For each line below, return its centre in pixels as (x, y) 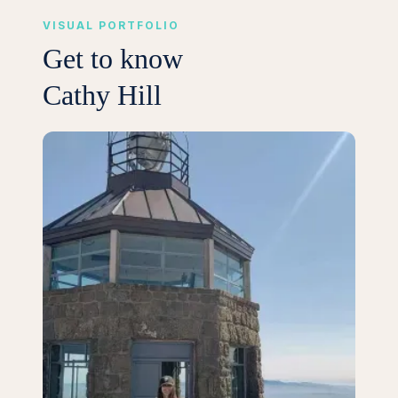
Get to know (113, 59)
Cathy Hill (102, 96)
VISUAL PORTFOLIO (111, 26)
